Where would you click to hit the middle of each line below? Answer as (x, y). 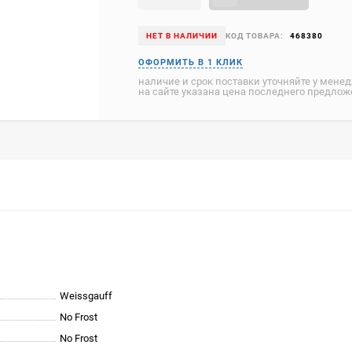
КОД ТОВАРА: (255, 36)
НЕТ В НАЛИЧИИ (182, 36)
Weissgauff (86, 296)
